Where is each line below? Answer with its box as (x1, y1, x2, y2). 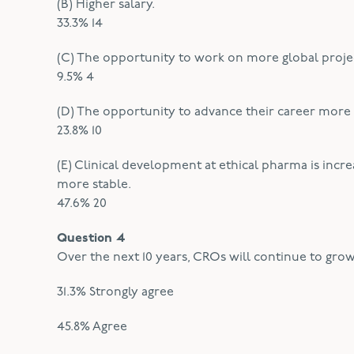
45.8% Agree (57, 321, 127, 333)
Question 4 (57, 232, 125, 245)
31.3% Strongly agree (57, 286, 174, 299)
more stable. (57, 179, 131, 191)
